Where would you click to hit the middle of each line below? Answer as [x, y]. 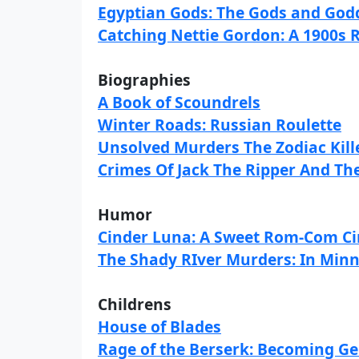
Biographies [144, 80]
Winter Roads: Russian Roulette [220, 125]
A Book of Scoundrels [179, 102]
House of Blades [159, 327]
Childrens [135, 304]
